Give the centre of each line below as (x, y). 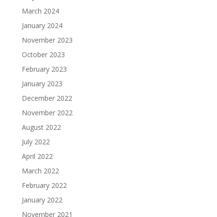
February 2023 (44, 69)
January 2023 (42, 84)
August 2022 (41, 127)
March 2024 (40, 11)
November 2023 (47, 40)
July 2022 (36, 142)
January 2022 (42, 200)
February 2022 (44, 185)
